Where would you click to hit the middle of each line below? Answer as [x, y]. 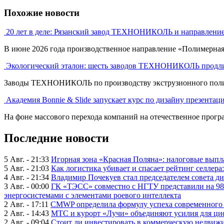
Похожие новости [42, 12]
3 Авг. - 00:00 [26, 186]
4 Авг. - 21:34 [26, 177]
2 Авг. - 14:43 [26, 213]
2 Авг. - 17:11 [26, 204]
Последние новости [56, 138]
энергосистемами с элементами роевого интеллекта [92, 195]
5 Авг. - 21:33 [26, 159]
